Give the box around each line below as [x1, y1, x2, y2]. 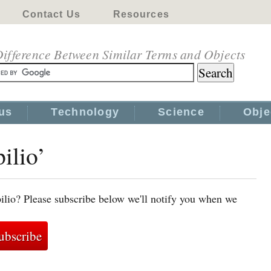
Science [158, 106, 204, 118]
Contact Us [22, 9, 80, 19]
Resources [113, 9, 169, 19]
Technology [51, 106, 120, 118]
